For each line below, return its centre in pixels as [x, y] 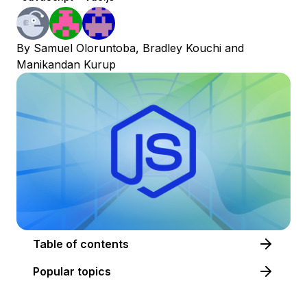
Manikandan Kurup [66, 64]
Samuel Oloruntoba [85, 48]
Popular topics [72, 271]
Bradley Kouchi [182, 48]
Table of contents [105, 244]
